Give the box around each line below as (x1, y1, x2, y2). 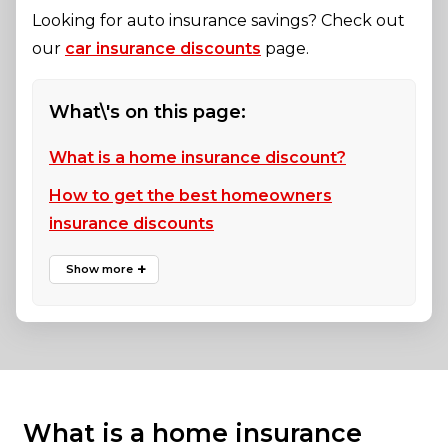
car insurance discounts (65, 39, 261, 59)
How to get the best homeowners (49, 186, 332, 206)
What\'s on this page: (49, 101, 246, 124)
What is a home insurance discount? (49, 148, 346, 168)
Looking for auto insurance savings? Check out (32, 11, 405, 31)
